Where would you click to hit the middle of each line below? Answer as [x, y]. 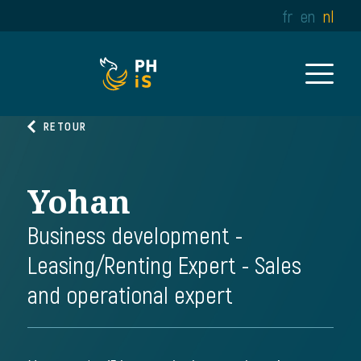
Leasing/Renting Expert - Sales [164, 266]
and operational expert [130, 296]
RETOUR [65, 127]
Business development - [135, 236]
